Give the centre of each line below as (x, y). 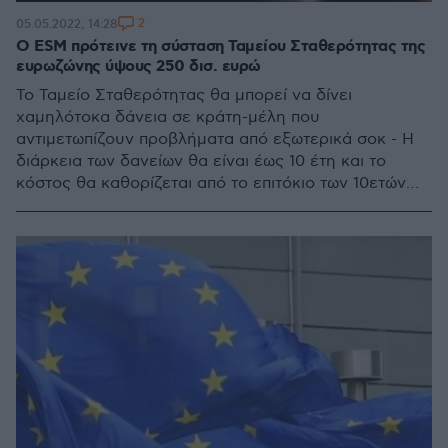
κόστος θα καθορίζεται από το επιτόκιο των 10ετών (211, 183)
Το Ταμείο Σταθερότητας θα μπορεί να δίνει (184, 95)
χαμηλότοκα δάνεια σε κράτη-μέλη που (168, 117)
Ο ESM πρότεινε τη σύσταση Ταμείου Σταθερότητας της (220, 46)
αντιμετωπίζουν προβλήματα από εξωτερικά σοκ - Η (215, 139)
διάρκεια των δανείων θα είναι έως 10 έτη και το (201, 161)
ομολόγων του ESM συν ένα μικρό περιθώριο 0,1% (208, 205)
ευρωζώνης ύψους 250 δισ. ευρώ (138, 66)
